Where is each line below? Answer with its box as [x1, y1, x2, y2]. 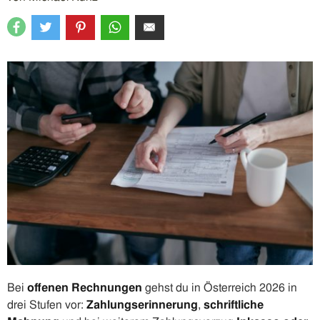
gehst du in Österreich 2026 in [142, 282, 297, 294]
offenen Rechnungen [27, 282, 142, 294]
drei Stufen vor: [7, 299, 86, 311]
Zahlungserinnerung [86, 299, 198, 311]
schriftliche [204, 299, 264, 311]
